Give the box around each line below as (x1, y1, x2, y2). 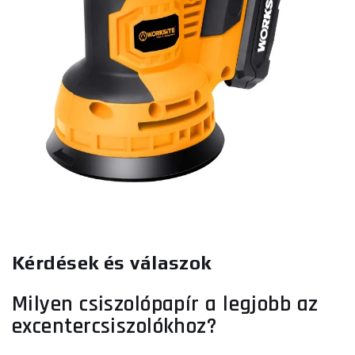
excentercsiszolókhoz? (12, 312, 217, 341)
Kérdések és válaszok (12, 252, 212, 273)
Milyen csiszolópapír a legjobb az (12, 290, 319, 319)
